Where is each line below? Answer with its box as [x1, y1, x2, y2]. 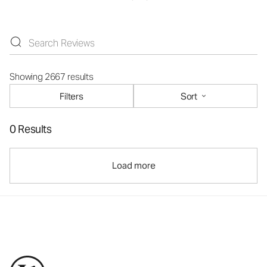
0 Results [10, 122, 52, 136]
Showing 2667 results [10, 71, 94, 83]
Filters [60, 90, 83, 102]
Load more [111, 160, 156, 172]
